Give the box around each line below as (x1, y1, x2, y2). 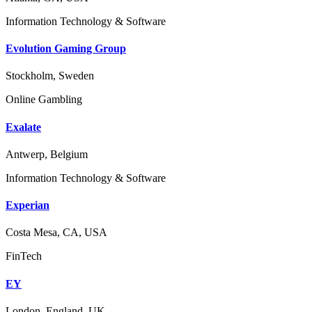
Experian (6, 199, 49, 212)
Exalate (6, 120, 41, 133)
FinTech (6, 250, 42, 263)
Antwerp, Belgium (6, 148, 88, 160)
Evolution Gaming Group (6, 42, 126, 55)
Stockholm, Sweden (6, 70, 94, 82)
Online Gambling (6, 93, 82, 106)
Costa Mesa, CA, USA (6, 226, 107, 239)
